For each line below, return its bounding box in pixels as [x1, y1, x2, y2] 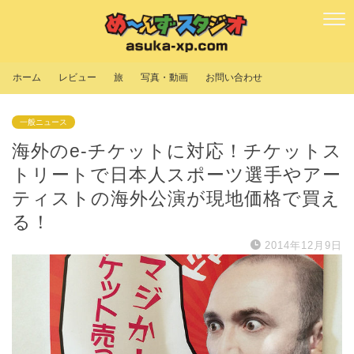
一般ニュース [20, 118, 67, 127]
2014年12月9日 [265, 239, 342, 252]
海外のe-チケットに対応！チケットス [12, 141, 342, 162]
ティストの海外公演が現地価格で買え [12, 188, 341, 209]
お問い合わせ [205, 72, 262, 84]
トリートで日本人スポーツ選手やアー [12, 164, 341, 186]
